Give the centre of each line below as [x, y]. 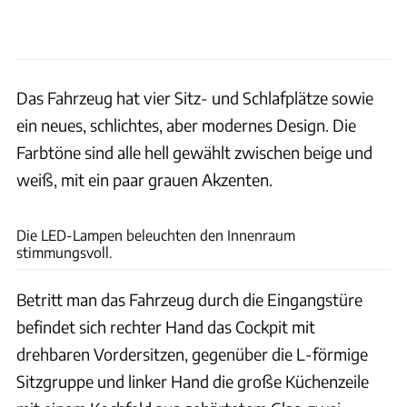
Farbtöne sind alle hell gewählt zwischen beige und [194, 153]
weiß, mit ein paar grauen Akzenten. [144, 180]
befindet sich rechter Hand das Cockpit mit [166, 327]
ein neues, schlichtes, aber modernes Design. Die [186, 125]
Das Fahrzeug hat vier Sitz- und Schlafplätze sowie [195, 98]
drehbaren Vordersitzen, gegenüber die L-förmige [192, 354]
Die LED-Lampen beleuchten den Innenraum [156, 235]
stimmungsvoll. [65, 253]
